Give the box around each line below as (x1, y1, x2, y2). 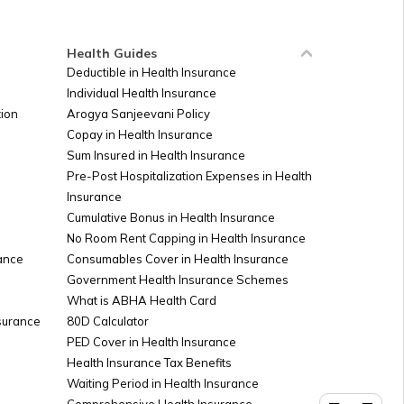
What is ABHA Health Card (67, 293, 216, 308)
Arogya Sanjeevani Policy (67, 106, 210, 121)
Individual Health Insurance (67, 86, 216, 100)
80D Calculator (67, 314, 149, 328)
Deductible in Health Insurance (67, 65, 236, 79)
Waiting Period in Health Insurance (67, 376, 259, 390)
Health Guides (67, 45, 157, 61)
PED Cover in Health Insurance (67, 335, 236, 349)
